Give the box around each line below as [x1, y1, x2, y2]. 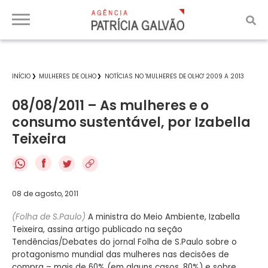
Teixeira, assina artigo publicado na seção [12, 223, 182, 235]
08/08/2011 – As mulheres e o [12, 96, 209, 115]
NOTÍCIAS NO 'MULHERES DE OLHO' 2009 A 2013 [105, 72, 244, 81]
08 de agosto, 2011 [12, 188, 78, 199]
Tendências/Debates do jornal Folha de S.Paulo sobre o [12, 236, 237, 248]
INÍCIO [12, 72, 31, 81]
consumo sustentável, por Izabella [12, 113, 251, 132]
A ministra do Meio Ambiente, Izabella [86, 211, 240, 223]
